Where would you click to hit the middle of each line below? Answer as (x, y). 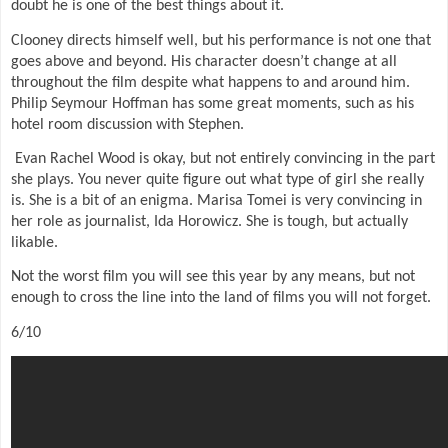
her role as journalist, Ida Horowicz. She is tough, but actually (209, 221)
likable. (34, 242)
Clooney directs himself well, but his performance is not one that (221, 40)
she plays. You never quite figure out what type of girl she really (217, 179)
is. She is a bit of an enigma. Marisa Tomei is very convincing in (216, 200)
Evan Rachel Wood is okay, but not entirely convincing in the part (225, 158)
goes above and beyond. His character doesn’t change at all (204, 61)
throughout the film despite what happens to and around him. (210, 82)
